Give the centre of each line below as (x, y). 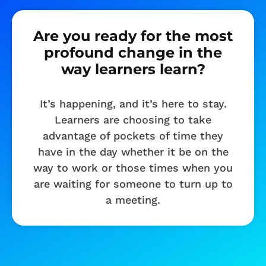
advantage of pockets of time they (133, 135)
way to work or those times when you (133, 167)
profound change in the (133, 52)
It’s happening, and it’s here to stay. (133, 103)
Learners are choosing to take (133, 119)
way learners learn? (133, 69)
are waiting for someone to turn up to (133, 183)
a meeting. (133, 199)
